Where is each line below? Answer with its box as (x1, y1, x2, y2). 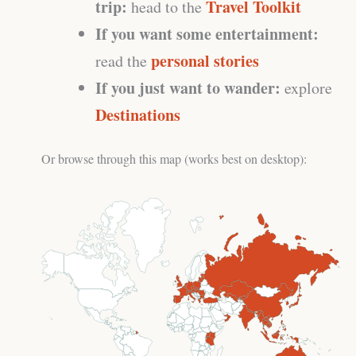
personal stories (151, 49, 259, 73)
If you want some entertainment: (95, 22, 319, 46)
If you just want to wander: (95, 76, 284, 100)
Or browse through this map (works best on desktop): (41, 150, 307, 168)
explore (284, 77, 332, 99)
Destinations (95, 103, 180, 127)
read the (95, 50, 151, 72)
